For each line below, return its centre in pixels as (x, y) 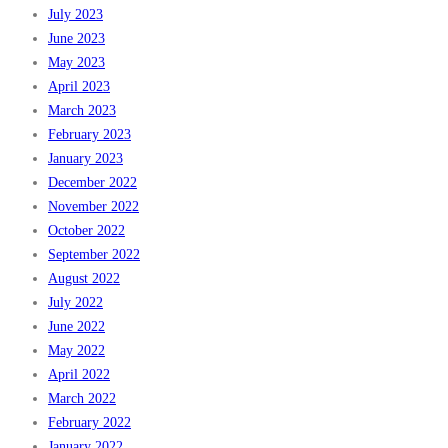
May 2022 (76, 350)
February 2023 (89, 134)
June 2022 (76, 326)
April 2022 (79, 374)
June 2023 (76, 38)
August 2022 (84, 278)
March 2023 (82, 110)
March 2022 (82, 398)
